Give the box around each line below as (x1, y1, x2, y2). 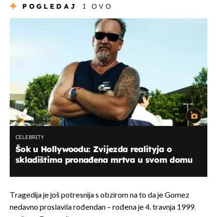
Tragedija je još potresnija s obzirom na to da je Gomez (10, 190, 189, 200)
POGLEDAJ (22, 1, 77, 11)
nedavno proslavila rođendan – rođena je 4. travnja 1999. (10, 202, 196, 212)
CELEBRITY (15, 133, 44, 140)
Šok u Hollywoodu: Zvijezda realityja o (15, 143, 172, 154)
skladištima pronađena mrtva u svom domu (15, 154, 193, 165)
